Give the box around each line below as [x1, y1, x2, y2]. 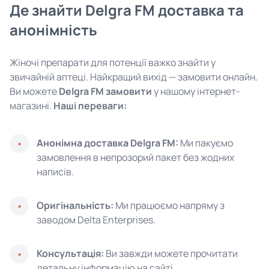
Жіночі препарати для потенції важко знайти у [10, 56, 216, 69]
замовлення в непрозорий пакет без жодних [37, 151, 234, 164]
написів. [37, 165, 74, 178]
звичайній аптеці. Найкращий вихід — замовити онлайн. [10, 70, 258, 83]
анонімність [10, 20, 97, 40]
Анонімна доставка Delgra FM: [37, 136, 178, 150]
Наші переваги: [53, 99, 127, 112]
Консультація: [37, 247, 104, 260]
